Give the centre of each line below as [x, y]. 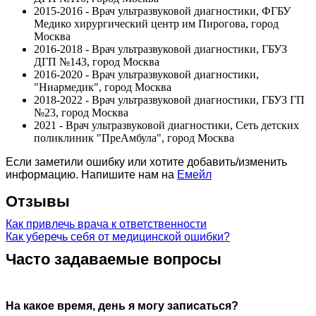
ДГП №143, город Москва [97, 61]
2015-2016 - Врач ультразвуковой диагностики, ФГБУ [162, 11]
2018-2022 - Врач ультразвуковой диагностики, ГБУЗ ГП [169, 99]
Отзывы [38, 201]
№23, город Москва [81, 112]
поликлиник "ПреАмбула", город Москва [134, 138]
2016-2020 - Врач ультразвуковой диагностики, [146, 74]
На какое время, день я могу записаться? [122, 305]
